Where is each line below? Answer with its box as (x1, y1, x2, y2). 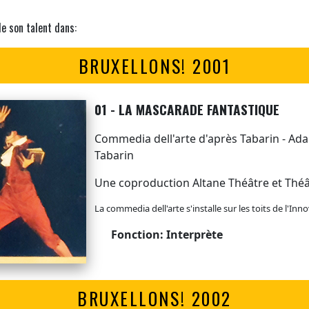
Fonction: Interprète (108, 226, 223, 242)
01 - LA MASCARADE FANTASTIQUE (94, 99, 283, 119)
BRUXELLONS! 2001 (78, 52, 231, 79)
